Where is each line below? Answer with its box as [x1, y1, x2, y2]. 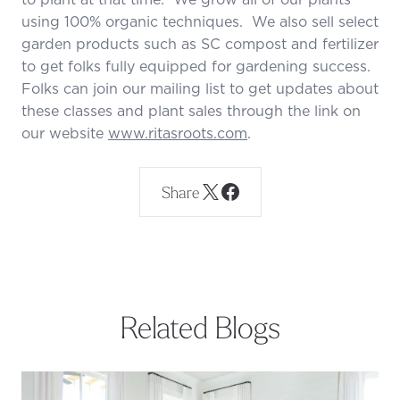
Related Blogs [120, 306, 280, 345]
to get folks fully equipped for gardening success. [21, 55, 375, 76]
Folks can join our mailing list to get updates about [21, 78, 379, 98]
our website [21, 122, 108, 143]
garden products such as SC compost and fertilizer [21, 33, 379, 54]
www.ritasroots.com [108, 122, 247, 143]
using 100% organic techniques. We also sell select [21, 11, 379, 31]
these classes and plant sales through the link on [21, 100, 361, 121]
